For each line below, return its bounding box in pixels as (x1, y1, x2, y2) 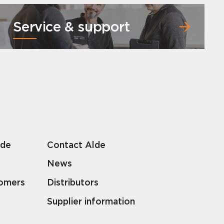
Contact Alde (47, 138, 106, 150)
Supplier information (47, 195, 135, 207)
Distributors (47, 176, 99, 188)
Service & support (13, 18, 130, 35)
